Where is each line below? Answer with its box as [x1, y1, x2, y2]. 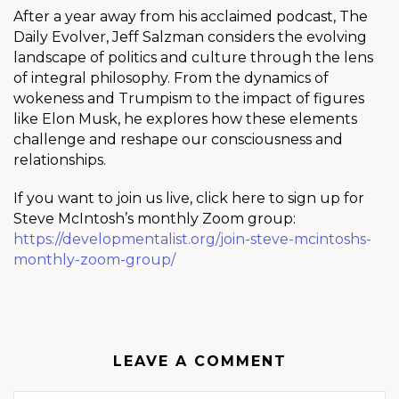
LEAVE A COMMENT [112, 353, 287, 370]
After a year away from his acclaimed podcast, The [13, 8, 368, 25]
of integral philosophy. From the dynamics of [13, 69, 329, 86]
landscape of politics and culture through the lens [13, 49, 373, 66]
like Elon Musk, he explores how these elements [13, 110, 357, 127]
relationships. [13, 151, 106, 168]
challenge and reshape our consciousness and [13, 131, 343, 148]
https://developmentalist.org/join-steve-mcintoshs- [13, 231, 371, 248]
